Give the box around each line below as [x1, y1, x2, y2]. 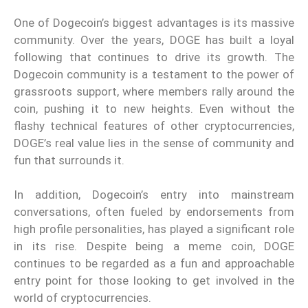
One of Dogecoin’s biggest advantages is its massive [14, 15, 294, 30]
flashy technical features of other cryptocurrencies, [14, 118, 294, 133]
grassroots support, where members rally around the [14, 84, 294, 98]
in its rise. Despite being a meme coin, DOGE [14, 239, 294, 254]
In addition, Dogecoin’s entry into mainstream [14, 188, 294, 202]
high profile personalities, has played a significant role [14, 222, 294, 236]
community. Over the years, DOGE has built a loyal [14, 32, 294, 47]
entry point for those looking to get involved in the [14, 274, 294, 288]
